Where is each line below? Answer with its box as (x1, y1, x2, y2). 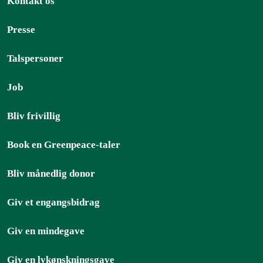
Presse (7, 24, 35, 36)
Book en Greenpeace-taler (7, 139, 120, 151)
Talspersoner (7, 53, 63, 65)
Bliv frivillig (7, 110, 60, 122)
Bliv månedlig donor (7, 168, 95, 180)
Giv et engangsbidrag (7, 197, 100, 208)
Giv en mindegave (7, 225, 85, 237)
